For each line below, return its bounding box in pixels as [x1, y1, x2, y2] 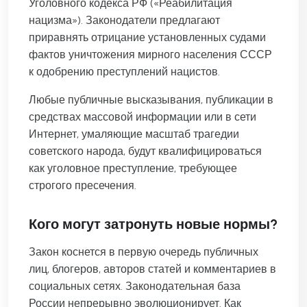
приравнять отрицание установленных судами [29, 31, 266, 45]
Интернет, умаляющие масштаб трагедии [29, 127, 239, 141]
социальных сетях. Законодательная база [29, 280, 241, 293]
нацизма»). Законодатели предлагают [29, 14, 220, 27]
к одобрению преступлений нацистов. [29, 65, 220, 79]
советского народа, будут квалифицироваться [29, 145, 262, 158]
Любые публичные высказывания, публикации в [29, 93, 273, 107]
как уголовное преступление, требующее [29, 162, 237, 175]
